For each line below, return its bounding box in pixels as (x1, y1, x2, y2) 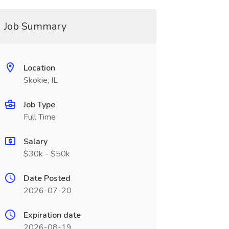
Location (23, 62, 55, 74)
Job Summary (4, 19, 66, 33)
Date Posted (23, 173, 71, 184)
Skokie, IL (23, 75, 58, 86)
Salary (23, 136, 48, 147)
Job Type (23, 99, 55, 110)
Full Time (23, 111, 56, 123)
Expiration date (23, 210, 81, 221)
